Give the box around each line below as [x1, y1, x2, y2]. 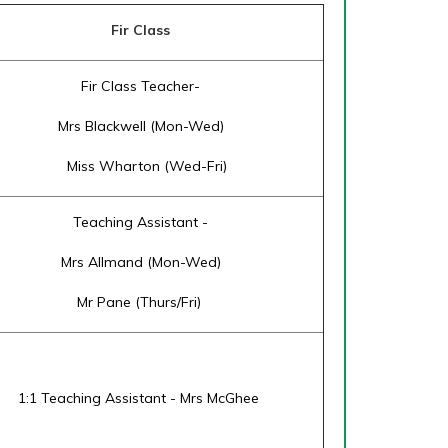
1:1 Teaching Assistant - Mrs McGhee [18, 389, 263, 407]
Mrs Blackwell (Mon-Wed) [57, 117, 224, 135]
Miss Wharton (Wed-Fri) [54, 157, 227, 175]
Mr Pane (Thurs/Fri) [76, 293, 205, 311]
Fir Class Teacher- [81, 77, 200, 95]
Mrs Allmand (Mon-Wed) [60, 253, 221, 271]
